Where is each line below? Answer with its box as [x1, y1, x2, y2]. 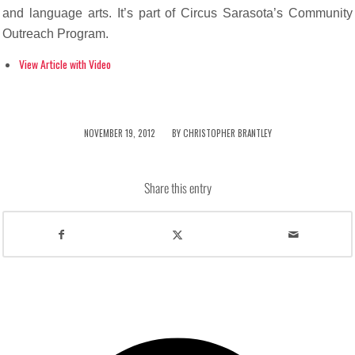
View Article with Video [18, 55, 111, 72]
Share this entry [143, 177, 212, 197]
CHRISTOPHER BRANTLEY [182, 126, 272, 139]
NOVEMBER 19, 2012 [83, 126, 155, 139]
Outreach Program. [2, 27, 109, 41]
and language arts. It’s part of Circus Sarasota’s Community [2, 6, 353, 21]
